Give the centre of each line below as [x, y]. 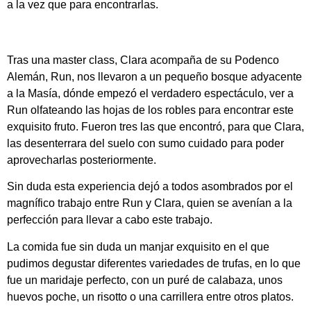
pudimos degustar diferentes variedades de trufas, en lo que [154, 263]
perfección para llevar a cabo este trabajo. [110, 220]
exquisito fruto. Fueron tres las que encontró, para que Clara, [155, 126]
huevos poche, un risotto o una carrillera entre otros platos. [150, 296]
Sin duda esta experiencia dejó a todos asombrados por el [150, 187]
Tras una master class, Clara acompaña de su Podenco [143, 60]
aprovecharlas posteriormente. [82, 160]
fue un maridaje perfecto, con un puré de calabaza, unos [145, 280]
